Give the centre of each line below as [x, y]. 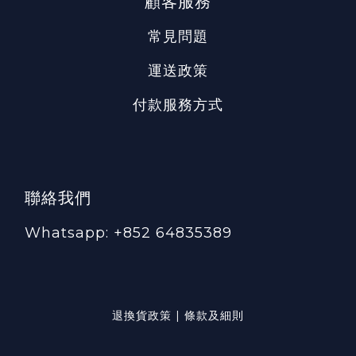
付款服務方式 [178, 104]
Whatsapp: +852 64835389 [128, 232]
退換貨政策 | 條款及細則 [178, 315]
